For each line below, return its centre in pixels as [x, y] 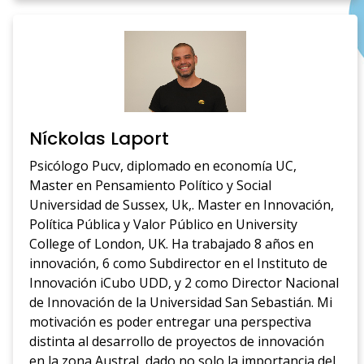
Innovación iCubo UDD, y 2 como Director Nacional [184, 283]
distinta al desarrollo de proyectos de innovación [177, 342]
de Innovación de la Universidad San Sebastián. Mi [181, 303]
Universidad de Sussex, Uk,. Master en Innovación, [182, 205]
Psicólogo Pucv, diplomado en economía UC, [163, 166]
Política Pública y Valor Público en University [164, 225]
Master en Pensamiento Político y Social [151, 186]
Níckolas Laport [100, 139]
